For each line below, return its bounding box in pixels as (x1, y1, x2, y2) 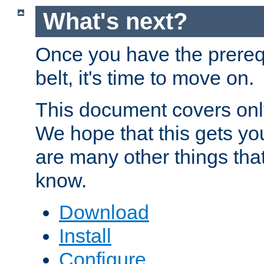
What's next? (42, 8, 187, 35)
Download (59, 200, 149, 223)
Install (59, 224, 111, 247)
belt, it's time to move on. (35, 66, 254, 89)
